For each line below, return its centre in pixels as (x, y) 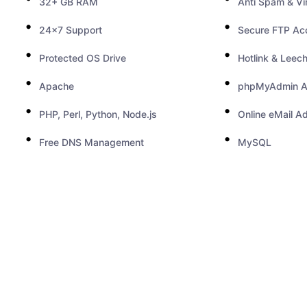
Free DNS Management (91, 142)
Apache (57, 86)
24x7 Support (71, 30)
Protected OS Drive (83, 58)
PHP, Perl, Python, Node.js (98, 114)
